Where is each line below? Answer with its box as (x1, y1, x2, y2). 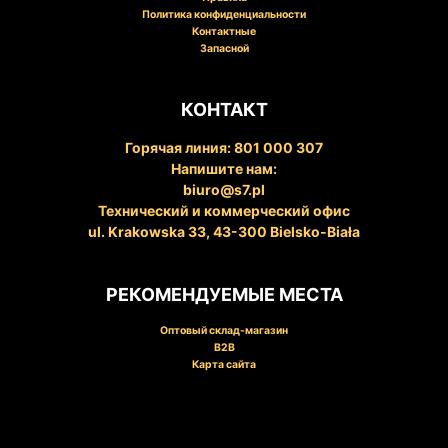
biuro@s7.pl (183, 181, 265, 198)
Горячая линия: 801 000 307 (125, 139, 323, 156)
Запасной (199, 42, 249, 56)
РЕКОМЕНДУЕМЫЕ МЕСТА (105, 283, 343, 305)
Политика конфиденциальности (142, 8, 306, 22)
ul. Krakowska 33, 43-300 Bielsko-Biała (88, 223, 360, 240)
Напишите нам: (171, 160, 277, 177)
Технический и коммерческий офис (98, 202, 350, 219)
